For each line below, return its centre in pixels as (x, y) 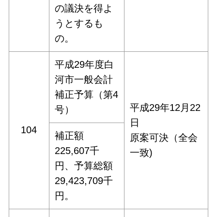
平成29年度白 (85, 65)
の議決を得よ (84, 8)
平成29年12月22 (165, 108)
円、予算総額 (84, 166)
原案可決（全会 (164, 138)
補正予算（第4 (87, 95)
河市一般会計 (84, 80)
